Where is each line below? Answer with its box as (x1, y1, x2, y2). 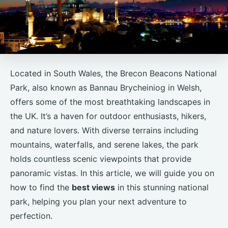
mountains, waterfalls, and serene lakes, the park (10, 139, 198, 150)
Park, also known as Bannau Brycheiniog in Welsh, (10, 82, 202, 93)
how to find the (10, 182, 72, 192)
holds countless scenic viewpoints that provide (10, 153, 191, 164)
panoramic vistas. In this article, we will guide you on (10, 167, 214, 178)
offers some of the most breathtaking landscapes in (10, 96, 210, 107)
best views (72, 182, 115, 192)
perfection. (10, 210, 52, 221)
